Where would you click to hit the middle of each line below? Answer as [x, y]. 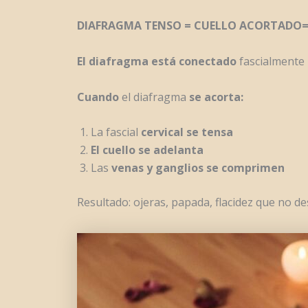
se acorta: [216, 97]
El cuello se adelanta [147, 150]
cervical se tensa [187, 132]
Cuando [98, 97]
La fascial [116, 132]
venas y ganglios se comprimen [198, 168]
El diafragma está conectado [158, 61]
